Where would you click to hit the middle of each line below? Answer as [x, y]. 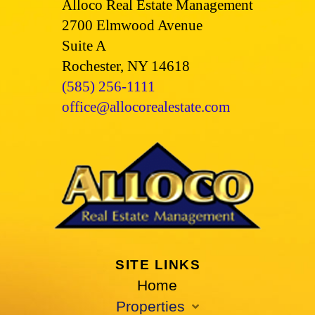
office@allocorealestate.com [146, 107]
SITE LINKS [158, 265]
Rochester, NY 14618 [126, 66]
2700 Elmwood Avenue [132, 25]
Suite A [84, 46]
